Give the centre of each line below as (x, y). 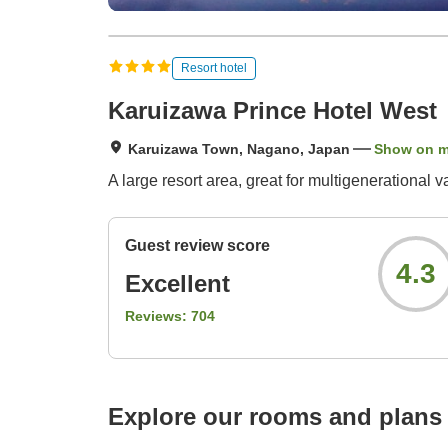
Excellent (177, 284)
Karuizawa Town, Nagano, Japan (239, 149)
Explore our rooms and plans (275, 417)
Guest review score (197, 246)
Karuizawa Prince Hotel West (272, 111)
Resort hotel (214, 67)
